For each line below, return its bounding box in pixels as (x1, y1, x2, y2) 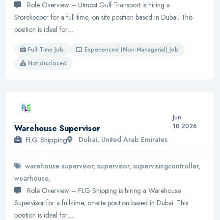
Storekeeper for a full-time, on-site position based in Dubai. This (14, 12, 192, 23)
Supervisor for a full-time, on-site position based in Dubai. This (14, 197, 188, 208)
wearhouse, (14, 173, 50, 183)
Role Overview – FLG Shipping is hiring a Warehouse (25, 185, 181, 195)
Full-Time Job (28, 45, 64, 55)
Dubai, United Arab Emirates (77, 135, 167, 145)
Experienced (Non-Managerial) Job (84, 45, 179, 55)
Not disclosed (28, 59, 67, 68)
